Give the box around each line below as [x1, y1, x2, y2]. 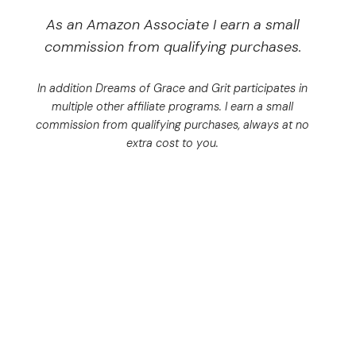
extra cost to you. [126, 136, 219, 151]
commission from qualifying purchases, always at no [36, 118, 309, 133]
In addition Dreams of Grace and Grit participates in [37, 81, 308, 96]
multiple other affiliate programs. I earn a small [52, 99, 293, 114]
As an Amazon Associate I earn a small [45, 15, 300, 35]
